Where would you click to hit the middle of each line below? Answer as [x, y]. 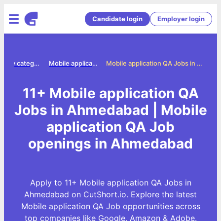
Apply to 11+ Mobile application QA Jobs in [110, 182]
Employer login [181, 18]
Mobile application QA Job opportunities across [110, 206]
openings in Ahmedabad [110, 143]
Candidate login [117, 18]
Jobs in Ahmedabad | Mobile [110, 110]
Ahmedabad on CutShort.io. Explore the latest [110, 194]
